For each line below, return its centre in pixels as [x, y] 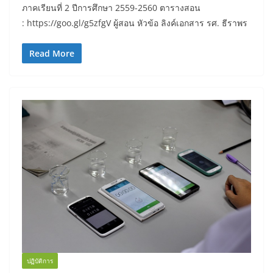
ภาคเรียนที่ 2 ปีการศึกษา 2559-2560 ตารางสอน [111, 8]
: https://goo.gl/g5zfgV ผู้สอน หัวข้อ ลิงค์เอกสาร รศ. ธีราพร [135, 23]
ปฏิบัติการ [40, 261]
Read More [52, 54]
